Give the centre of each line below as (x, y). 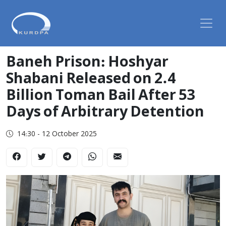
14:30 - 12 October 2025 (57, 134)
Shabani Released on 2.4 (91, 79)
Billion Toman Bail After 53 (100, 96)
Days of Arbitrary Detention (105, 113)
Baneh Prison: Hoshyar (87, 63)
